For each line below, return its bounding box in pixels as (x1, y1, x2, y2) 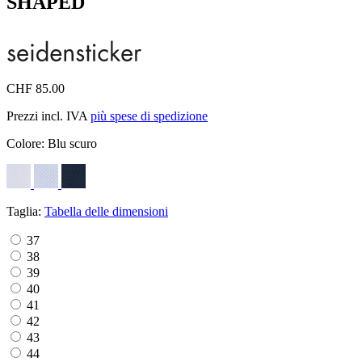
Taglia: (6, 204, 44, 218)
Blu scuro (48, 136, 97, 150)
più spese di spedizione (90, 108, 208, 123)
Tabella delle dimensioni (44, 204, 168, 218)
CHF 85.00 (6, 81, 65, 95)
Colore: (6, 136, 48, 150)
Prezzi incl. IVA (6, 108, 90, 123)
